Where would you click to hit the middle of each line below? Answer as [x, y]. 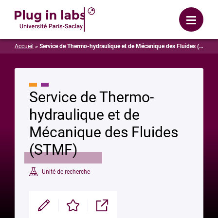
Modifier [43, 209]
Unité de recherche [66, 172]
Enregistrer [76, 209]
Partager [102, 209]
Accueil [24, 46]
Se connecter [140, 11]
